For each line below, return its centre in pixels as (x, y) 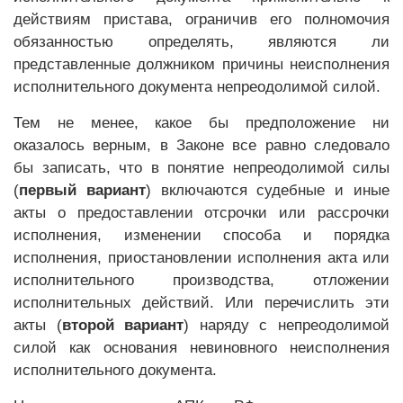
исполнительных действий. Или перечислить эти (201, 303)
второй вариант (123, 325)
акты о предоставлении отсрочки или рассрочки (201, 213)
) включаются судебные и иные (268, 190)
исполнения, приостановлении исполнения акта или (201, 258)
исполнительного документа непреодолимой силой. (197, 87)
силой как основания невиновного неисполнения (201, 348)
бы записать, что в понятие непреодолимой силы (201, 168)
